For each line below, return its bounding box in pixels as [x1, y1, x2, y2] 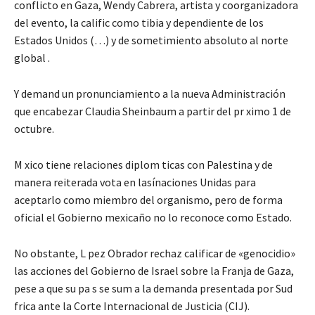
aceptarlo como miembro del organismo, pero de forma [14, 192, 283, 207]
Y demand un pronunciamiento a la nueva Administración [14, 86, 285, 101]
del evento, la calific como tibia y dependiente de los [14, 15, 264, 30]
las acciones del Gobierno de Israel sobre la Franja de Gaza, [14, 263, 294, 278]
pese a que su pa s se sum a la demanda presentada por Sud [14, 281, 292, 295]
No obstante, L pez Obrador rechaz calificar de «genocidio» [14, 245, 295, 260]
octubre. [14, 121, 54, 136]
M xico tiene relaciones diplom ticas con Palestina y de [14, 157, 273, 172]
